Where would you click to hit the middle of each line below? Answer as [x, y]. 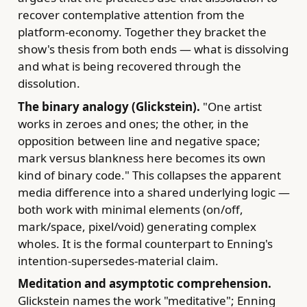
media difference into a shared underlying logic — [153, 192]
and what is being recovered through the [129, 66]
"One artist [231, 106]
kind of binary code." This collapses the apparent [149, 175]
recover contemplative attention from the [131, 15]
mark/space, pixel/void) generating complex [137, 226]
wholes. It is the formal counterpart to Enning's [145, 243]
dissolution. [49, 84]
